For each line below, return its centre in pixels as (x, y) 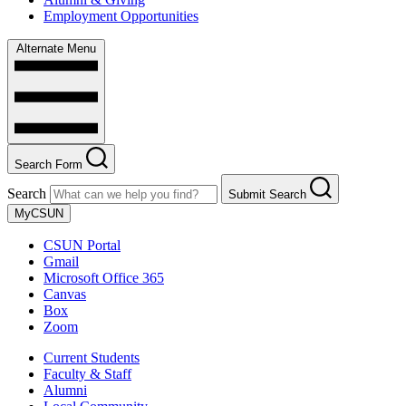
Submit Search (267, 195)
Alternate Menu (56, 49)
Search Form (48, 165)
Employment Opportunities (121, 16)
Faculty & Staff (87, 374)
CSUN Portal (82, 246)
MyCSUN (39, 214)
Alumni (65, 391)
